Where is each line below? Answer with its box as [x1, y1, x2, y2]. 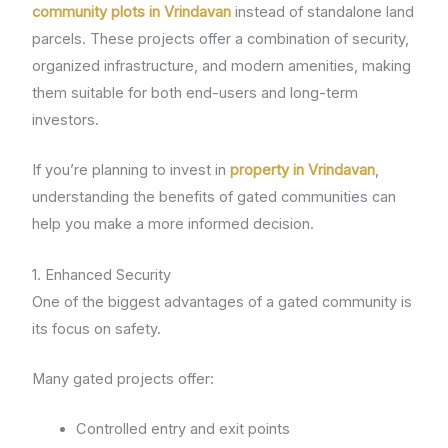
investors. [32, 110, 100, 129]
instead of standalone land [231, 2, 415, 21]
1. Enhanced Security [32, 265, 172, 284]
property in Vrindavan [230, 161, 376, 180]
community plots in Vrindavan [32, 2, 232, 21]
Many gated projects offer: [32, 370, 215, 389]
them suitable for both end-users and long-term [32, 83, 359, 102]
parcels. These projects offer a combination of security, [32, 29, 410, 48]
